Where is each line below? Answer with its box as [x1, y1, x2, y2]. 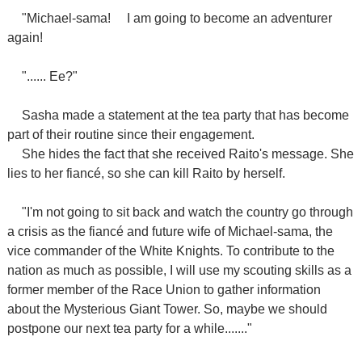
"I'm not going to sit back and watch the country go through [21, 205, 353, 219]
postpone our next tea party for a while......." [6, 322, 252, 335]
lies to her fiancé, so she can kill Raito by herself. [6, 166, 285, 180]
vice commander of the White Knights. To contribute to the [6, 244, 335, 258]
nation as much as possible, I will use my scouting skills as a [6, 263, 351, 277]
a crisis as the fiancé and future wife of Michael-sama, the [6, 225, 333, 238]
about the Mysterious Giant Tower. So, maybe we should [6, 302, 327, 316]
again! [6, 31, 43, 44]
